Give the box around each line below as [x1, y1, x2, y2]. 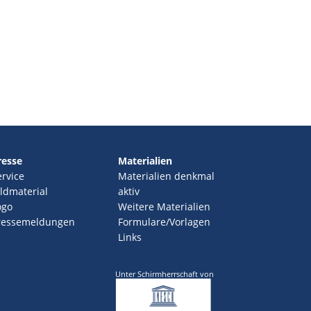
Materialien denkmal [117, 169, 215, 183]
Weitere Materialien [117, 200, 210, 213]
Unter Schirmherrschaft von [115, 269, 214, 279]
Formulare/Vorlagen [117, 215, 210, 228]
